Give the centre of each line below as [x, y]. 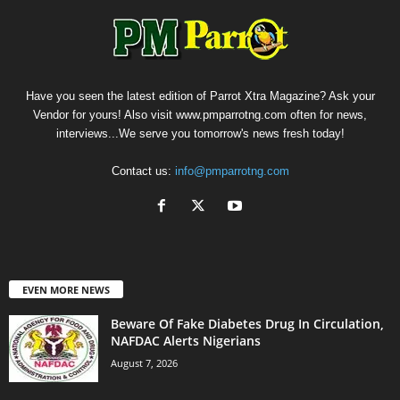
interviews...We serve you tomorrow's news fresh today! [200, 134]
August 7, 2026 [144, 362]
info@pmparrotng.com [232, 171]
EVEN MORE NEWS [66, 289]
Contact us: [143, 171]
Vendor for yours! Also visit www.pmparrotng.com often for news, [200, 115]
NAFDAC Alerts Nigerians [186, 340]
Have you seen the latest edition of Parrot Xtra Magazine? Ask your [200, 96]
